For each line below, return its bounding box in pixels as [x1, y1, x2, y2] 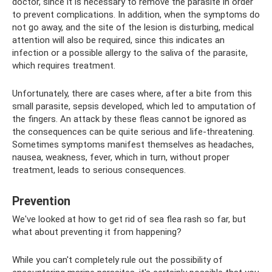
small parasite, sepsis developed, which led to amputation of [12, 101, 256, 112]
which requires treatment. [12, 60, 115, 72]
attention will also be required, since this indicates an [12, 35, 225, 46]
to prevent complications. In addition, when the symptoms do [12, 9, 260, 21]
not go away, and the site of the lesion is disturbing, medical [12, 22, 254, 33]
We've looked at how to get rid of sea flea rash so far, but [12, 214, 246, 225]
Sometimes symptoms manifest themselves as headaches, [12, 139, 254, 151]
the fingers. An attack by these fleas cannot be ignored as [12, 114, 246, 125]
